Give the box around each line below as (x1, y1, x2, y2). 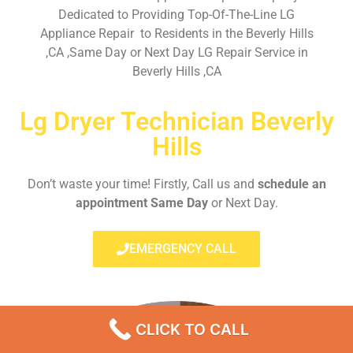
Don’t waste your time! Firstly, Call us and (27, 176, 258, 191)
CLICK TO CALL (136, 320, 249, 339)
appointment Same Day (75, 195, 208, 210)
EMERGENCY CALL (129, 240, 236, 256)
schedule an (257, 176, 326, 191)
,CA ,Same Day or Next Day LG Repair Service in (45, 45, 308, 61)
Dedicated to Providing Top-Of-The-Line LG (58, 7, 295, 23)
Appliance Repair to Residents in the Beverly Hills (39, 26, 314, 42)
